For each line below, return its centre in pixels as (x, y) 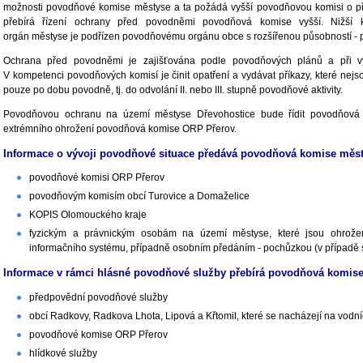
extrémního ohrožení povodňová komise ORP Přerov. (120, 128)
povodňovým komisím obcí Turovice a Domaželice (139, 196)
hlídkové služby (63, 354)
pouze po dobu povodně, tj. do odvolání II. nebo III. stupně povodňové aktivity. (173, 90)
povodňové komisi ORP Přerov (97, 178)
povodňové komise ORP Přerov (98, 335)
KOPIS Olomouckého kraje (88, 215)
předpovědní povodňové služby (98, 298)
